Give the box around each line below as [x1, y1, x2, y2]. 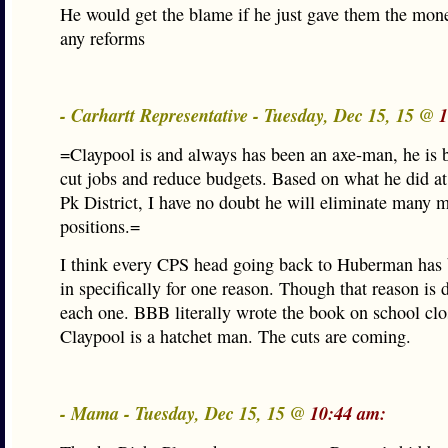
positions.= [60, 214, 140, 238]
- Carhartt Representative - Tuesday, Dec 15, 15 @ [60, 102, 439, 128]
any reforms [60, 26, 145, 50]
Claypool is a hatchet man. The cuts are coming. [60, 324, 411, 348]
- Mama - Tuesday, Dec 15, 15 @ [60, 400, 310, 426]
